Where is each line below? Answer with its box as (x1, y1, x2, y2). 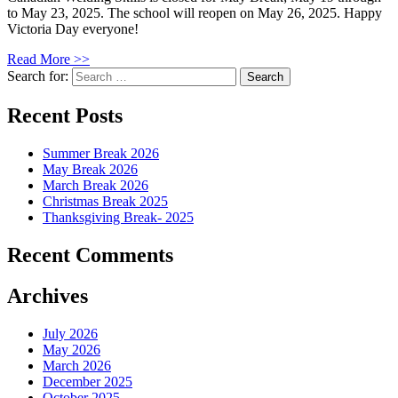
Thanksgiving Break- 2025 (43, 209, 194, 225)
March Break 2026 (43, 177, 148, 193)
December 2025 (43, 374, 132, 390)
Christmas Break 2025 (43, 193, 168, 209)
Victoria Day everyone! (7, 20, 139, 36)
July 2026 (43, 326, 98, 342)
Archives (7, 284, 88, 308)
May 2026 (43, 342, 100, 358)
